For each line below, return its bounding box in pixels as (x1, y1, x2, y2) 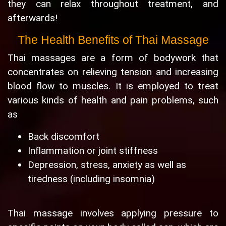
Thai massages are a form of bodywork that (8, 52, 218, 64)
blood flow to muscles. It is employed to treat (8, 80, 218, 92)
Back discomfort (28, 131, 99, 143)
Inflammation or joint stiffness (28, 145, 158, 157)
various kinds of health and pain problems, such (8, 94, 218, 106)
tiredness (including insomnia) (28, 173, 155, 185)
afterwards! (8, 12, 58, 24)
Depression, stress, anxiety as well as (28, 159, 186, 171)
